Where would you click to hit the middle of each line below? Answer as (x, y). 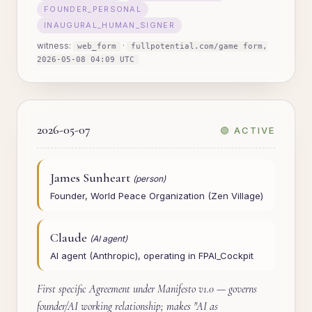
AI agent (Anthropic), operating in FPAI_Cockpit (152, 256)
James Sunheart (92, 178)
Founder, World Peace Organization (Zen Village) (157, 196)
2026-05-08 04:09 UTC (86, 60)
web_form (97, 46)
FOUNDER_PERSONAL (93, 9)
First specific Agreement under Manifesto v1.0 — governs (147, 289)
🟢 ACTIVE (248, 130)
